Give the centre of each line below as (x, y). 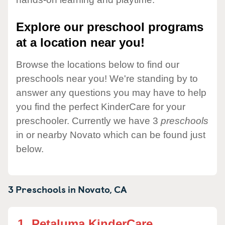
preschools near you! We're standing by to (107, 78)
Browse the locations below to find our (98, 64)
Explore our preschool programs (110, 27)
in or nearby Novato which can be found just (111, 135)
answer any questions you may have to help (111, 92)
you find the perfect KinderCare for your (101, 106)
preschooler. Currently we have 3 (88, 121)
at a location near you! (80, 43)
